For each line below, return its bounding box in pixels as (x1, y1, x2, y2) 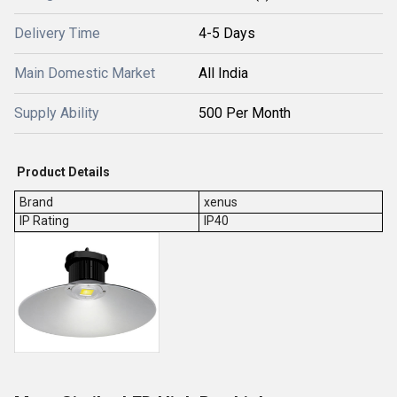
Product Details (14, 165, 110, 179)
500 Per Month (198, 105, 291, 121)
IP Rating (19, 214, 69, 228)
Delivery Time (14, 25, 100, 42)
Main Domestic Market (14, 65, 155, 82)
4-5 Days (198, 25, 255, 42)
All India (198, 65, 248, 82)
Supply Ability (14, 105, 99, 121)
